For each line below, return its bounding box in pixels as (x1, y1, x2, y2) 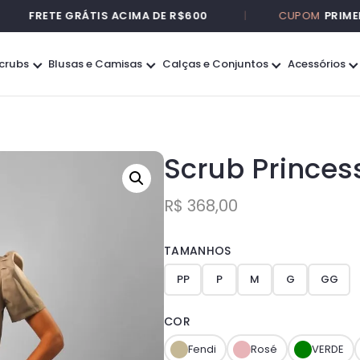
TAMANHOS (164, 243, 231, 259)
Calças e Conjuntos (162, 55, 268, 72)
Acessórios (287, 55, 346, 72)
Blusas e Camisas (48, 55, 143, 72)
